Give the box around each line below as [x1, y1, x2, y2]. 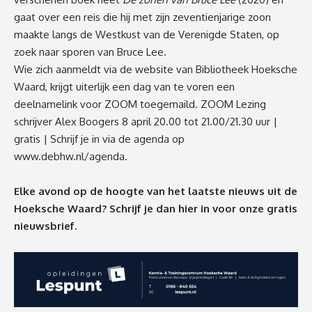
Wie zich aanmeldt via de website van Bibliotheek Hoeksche [14, 63, 297, 77]
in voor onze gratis [201, 202, 297, 216]
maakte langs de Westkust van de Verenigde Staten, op [14, 28, 279, 42]
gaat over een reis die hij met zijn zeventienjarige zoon [14, 10, 271, 24]
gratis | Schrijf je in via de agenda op [14, 132, 185, 146]
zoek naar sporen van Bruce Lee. [14, 45, 166, 59]
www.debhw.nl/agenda [14, 150, 125, 164]
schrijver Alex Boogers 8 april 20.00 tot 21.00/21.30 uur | [14, 115, 277, 129]
